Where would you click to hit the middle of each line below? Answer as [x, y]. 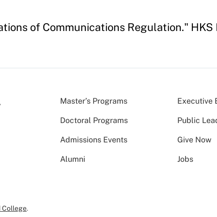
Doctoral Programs [94, 120]
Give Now [194, 140]
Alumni [73, 159]
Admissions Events [94, 140]
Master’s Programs [94, 101]
